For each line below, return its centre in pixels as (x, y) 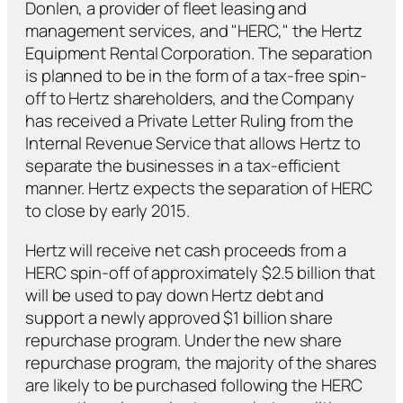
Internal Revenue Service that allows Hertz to (193, 143)
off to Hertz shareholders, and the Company (190, 99)
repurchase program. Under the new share (184, 340)
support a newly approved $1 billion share (179, 317)
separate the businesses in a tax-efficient (183, 166)
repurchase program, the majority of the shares (201, 362)
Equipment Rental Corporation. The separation (199, 54)
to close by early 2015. (107, 211)
